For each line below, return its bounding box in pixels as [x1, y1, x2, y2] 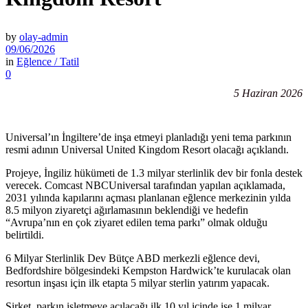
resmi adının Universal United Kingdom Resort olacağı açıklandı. [5, 143, 289, 155]
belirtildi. [5, 228, 44, 241]
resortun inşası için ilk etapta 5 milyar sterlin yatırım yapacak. [5, 276, 269, 289]
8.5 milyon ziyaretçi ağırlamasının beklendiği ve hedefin [5, 203, 248, 216]
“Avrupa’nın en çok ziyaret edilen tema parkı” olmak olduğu [5, 216, 267, 228]
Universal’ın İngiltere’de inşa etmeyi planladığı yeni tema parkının [5, 131, 291, 143]
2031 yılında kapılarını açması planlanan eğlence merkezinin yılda [5, 191, 291, 203]
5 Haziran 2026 [234, 87, 302, 99]
